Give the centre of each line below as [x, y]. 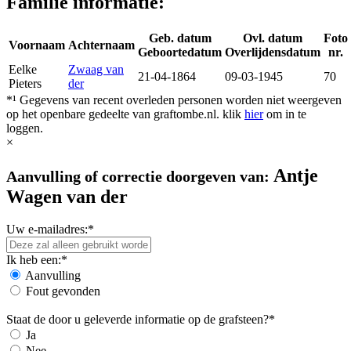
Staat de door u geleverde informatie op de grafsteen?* [141, 320]
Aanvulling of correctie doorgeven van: [138, 176]
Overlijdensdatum [273, 52]
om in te [285, 114]
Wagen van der [67, 196]
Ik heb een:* [37, 260]
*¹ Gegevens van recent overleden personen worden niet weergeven [174, 100]
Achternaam [101, 45]
